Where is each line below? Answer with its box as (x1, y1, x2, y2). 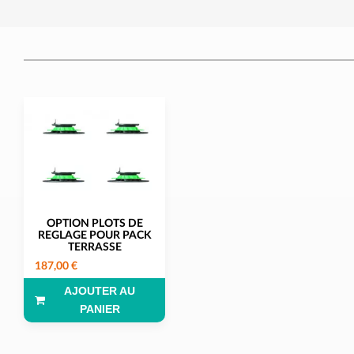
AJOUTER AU (64, 284, 135, 298)
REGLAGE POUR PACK (37, 230, 152, 242)
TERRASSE (67, 242, 122, 254)
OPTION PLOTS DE (46, 218, 143, 230)
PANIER (79, 303, 120, 316)
